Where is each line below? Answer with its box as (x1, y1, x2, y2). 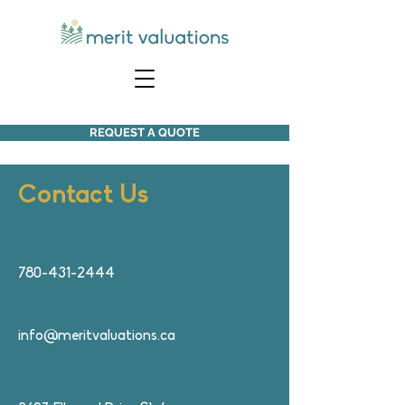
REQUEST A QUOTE (89, 126, 200, 139)
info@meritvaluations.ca (18, 329, 175, 344)
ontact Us (37, 183, 148, 209)
